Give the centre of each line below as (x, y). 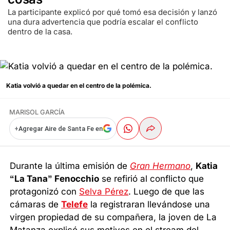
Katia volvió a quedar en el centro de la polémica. (79, 86)
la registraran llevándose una (149, 204)
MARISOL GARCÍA (37, 112)
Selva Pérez (104, 191)
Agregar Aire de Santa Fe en (60, 128)
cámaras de (36, 204)
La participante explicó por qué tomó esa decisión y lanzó (112, 12)
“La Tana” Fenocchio (55, 178)
